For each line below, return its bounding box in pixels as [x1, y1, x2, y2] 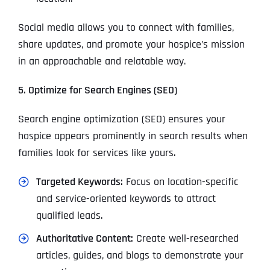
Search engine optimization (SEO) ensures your [17, 112, 225, 127]
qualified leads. [36, 209, 102, 223]
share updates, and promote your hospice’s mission [17, 37, 245, 52]
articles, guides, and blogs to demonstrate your [36, 248, 243, 263]
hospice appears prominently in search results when [17, 129, 248, 143]
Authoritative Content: [36, 231, 133, 246]
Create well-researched [133, 231, 239, 246]
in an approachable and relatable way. [17, 54, 186, 69]
